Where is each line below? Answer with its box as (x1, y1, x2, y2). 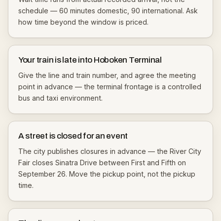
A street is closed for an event (18, 131, 128, 141)
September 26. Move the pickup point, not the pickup (18, 170, 195, 178)
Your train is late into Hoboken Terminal (18, 55, 162, 65)
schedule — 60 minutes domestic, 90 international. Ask (18, 6, 198, 15)
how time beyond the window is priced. (18, 18, 148, 26)
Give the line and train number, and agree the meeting (18, 71, 196, 79)
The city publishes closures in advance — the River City (18, 147, 201, 155)
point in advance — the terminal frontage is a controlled (18, 82, 201, 91)
